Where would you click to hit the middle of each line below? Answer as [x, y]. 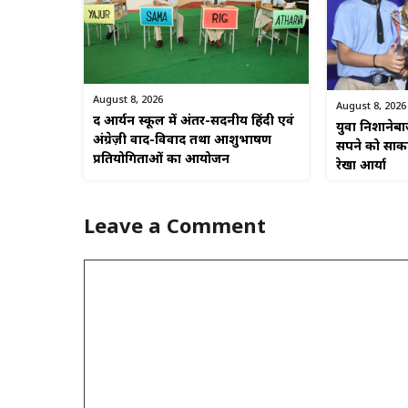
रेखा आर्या [361, 167]
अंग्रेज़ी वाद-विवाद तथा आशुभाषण [182, 140]
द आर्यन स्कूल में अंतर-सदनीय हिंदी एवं [194, 121]
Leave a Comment [175, 229]
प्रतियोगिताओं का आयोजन [161, 159]
